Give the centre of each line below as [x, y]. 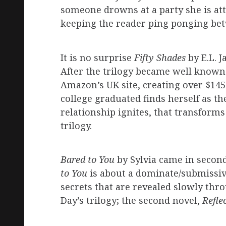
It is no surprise [97, 58]
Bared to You [89, 160]
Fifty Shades [161, 58]
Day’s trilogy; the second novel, [131, 201]
